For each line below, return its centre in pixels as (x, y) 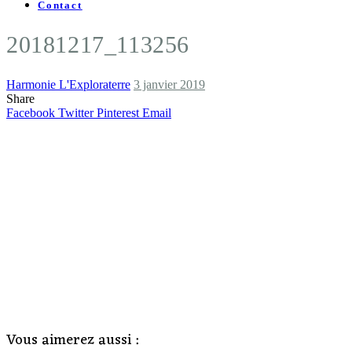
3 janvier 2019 (169, 84)
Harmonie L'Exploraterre (68, 84)
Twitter (76, 112)
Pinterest (118, 112)
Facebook (31, 112)
